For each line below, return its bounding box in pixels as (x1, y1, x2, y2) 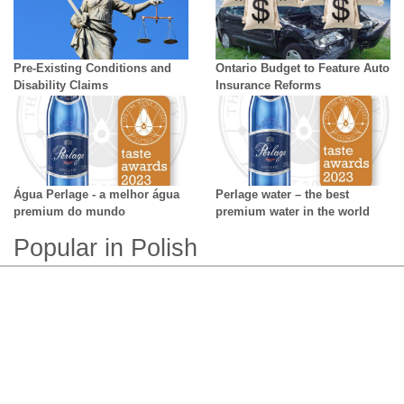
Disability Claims (14, 78, 108, 92)
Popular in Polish (14, 234, 197, 262)
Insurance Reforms (216, 78, 321, 92)
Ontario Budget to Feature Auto (216, 61, 390, 75)
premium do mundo (14, 205, 125, 218)
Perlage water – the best (216, 188, 349, 201)
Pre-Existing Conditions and (14, 61, 171, 75)
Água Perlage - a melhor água (14, 188, 179, 201)
